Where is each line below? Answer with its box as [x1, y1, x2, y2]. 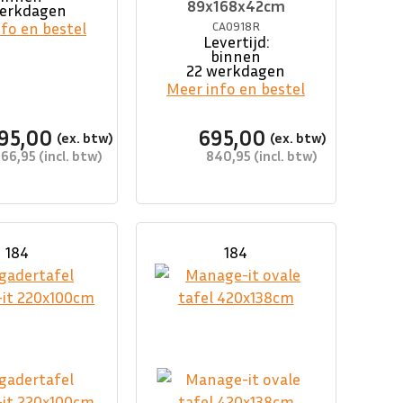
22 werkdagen [186, 60, 286, 81]
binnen [210, 46, 262, 67]
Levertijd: [202, 31, 269, 52]
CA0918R [211, 18, 260, 34]
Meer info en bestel [166, 78, 306, 99]
